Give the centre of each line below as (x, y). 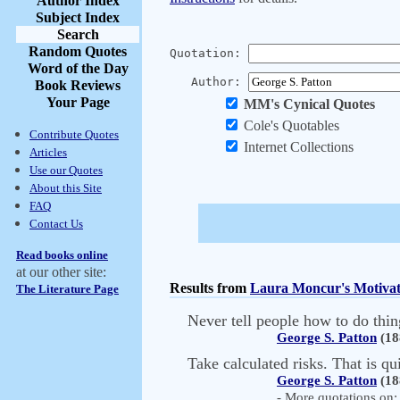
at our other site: (61, 272)
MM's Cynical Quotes (309, 104)
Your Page (78, 102)
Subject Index (78, 17)
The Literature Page (67, 289)
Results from (210, 288)
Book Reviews (78, 85)
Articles (48, 152)
